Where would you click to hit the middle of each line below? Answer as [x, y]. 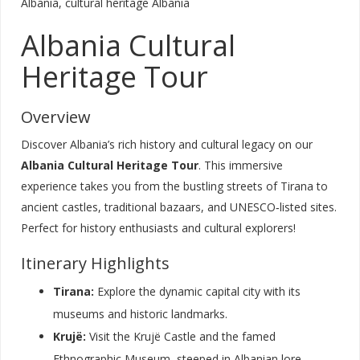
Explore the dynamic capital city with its [197, 292]
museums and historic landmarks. [140, 314]
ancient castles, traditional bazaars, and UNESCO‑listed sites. [179, 207]
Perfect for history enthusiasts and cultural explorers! [158, 228]
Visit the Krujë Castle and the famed [181, 337]
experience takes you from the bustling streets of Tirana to [174, 186]
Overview [56, 117]
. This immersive [241, 166]
